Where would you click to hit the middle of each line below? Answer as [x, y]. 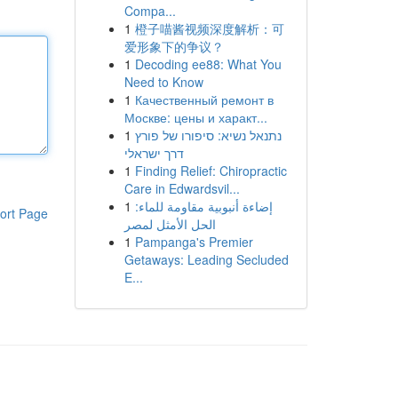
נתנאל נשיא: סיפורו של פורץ [208, 135]
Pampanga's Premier [194, 242]
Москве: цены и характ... [195, 117]
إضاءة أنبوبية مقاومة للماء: [203, 206]
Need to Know [163, 82]
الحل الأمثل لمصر [170, 224]
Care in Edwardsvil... [182, 188]
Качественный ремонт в [204, 99]
